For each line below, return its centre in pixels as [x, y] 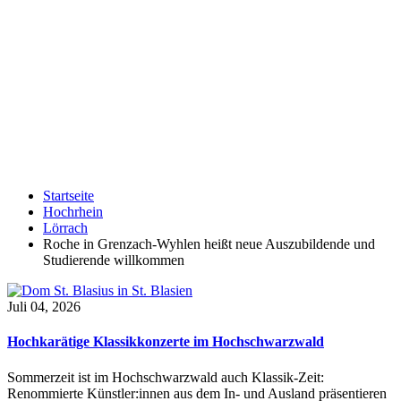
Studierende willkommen [114, 260]
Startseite [68, 196]
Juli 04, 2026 [44, 307]
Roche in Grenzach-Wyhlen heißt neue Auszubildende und [209, 244]
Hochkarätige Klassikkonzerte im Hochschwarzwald [166, 342]
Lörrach [65, 228]
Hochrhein [73, 212]
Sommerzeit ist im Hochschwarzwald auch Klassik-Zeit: [166, 377]
